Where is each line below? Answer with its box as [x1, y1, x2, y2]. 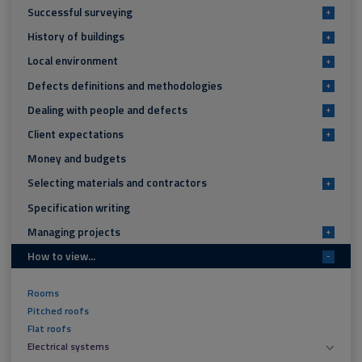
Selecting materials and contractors [27, 175, 207, 192]
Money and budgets [27, 150, 126, 167]
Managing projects [27, 223, 120, 240]
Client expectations [27, 125, 124, 142]
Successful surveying [27, 4, 133, 21]
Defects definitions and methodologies [27, 77, 222, 94]
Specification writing [27, 199, 130, 216]
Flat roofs [27, 322, 71, 337]
